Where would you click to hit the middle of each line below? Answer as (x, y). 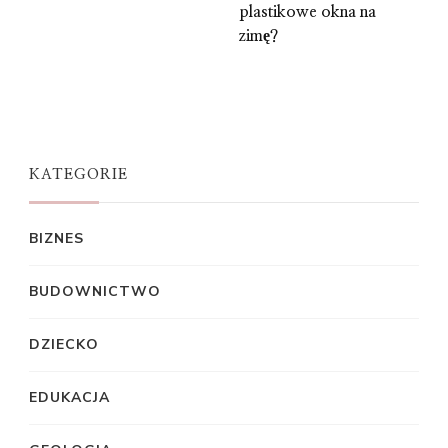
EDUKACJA (69, 398)
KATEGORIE (78, 175)
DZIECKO (64, 345)
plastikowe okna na (307, 12)
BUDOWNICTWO (95, 292)
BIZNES (56, 239)
